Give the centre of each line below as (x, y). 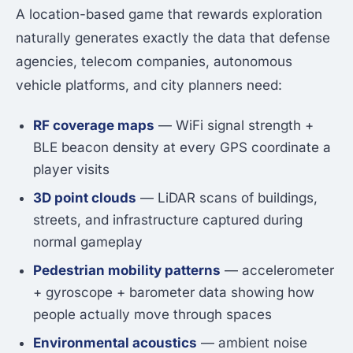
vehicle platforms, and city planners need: (149, 85)
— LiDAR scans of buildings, (227, 198)
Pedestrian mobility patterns (127, 271)
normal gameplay (88, 242)
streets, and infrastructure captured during (168, 220)
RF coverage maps (94, 126)
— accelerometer (277, 271)
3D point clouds (85, 198)
